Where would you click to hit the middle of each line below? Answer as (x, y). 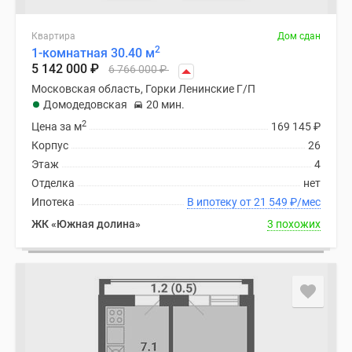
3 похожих (294, 224)
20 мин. (165, 104)
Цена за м (57, 126)
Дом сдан (299, 36)
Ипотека (53, 202)
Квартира (53, 36)
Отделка (53, 183)
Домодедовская (85, 104)
